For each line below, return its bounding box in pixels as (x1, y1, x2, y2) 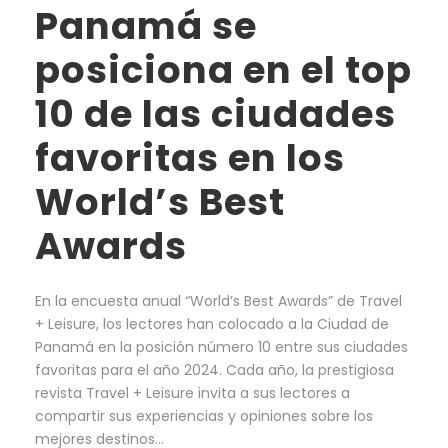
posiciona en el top (35, 44, 412, 97)
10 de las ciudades (35, 88, 396, 141)
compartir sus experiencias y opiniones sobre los (35, 406, 373, 427)
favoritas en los (35, 132, 345, 185)
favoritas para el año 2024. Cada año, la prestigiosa (35, 360, 394, 381)
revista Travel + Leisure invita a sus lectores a (35, 383, 350, 404)
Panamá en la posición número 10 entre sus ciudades (35, 337, 408, 358)
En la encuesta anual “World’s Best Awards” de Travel (35, 291, 402, 312)
